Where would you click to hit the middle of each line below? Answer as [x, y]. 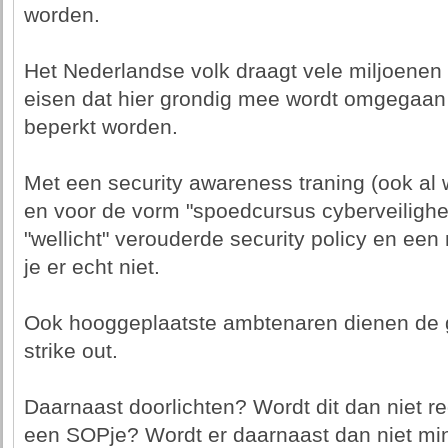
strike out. [70, 351]
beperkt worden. [100, 127]
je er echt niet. [91, 267]
